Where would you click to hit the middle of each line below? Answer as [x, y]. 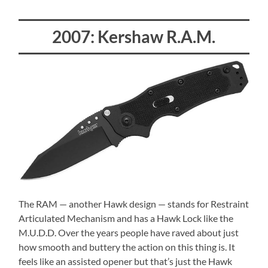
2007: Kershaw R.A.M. [134, 36]
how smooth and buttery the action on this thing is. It [127, 247]
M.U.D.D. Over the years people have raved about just [129, 233]
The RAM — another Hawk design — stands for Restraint [134, 204]
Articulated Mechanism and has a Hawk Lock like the [126, 218]
